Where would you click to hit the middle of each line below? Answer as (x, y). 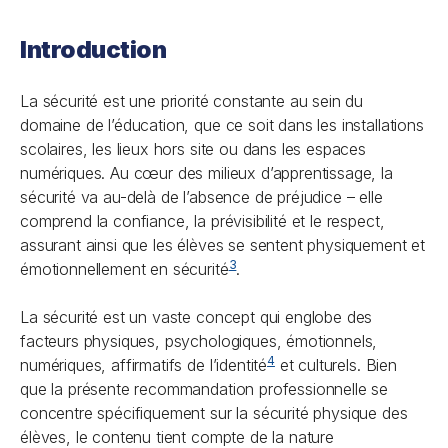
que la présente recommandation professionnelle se (204, 389)
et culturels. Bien (335, 365)
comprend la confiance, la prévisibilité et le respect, (202, 221)
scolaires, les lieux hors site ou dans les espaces (193, 149)
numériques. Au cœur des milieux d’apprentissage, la (206, 173)
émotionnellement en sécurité (124, 269)
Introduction (93, 49)
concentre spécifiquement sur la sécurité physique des (214, 413)
